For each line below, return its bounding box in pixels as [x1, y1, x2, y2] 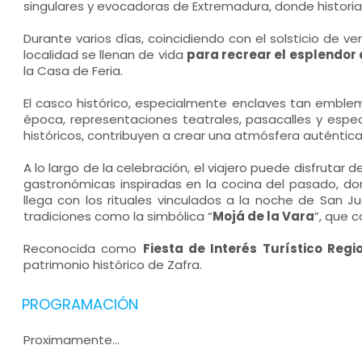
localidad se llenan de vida [23, 46, 187, 63]
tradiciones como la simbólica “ [23, 208, 213, 225]
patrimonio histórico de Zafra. [23, 256, 202, 273]
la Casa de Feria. [23, 62, 123, 79]
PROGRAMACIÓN [21, 294, 138, 314]
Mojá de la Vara [212, 208, 314, 225]
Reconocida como [23, 240, 143, 257]
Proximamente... [23, 331, 120, 348]
